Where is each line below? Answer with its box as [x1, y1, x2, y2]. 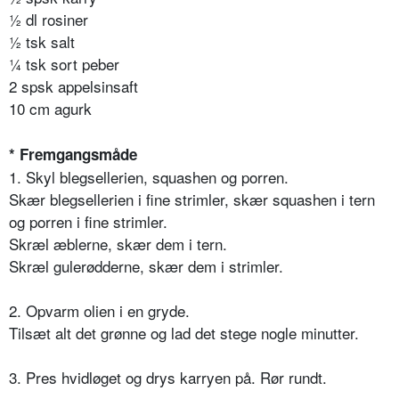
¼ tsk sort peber [9, 52, 119, 75]
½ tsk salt [9, 29, 75, 53]
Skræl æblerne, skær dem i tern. [9, 232, 227, 255]
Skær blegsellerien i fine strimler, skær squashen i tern [9, 187, 375, 210]
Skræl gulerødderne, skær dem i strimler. [9, 254, 283, 277]
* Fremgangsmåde [9, 142, 137, 165]
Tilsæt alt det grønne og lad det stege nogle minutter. [9, 321, 359, 344]
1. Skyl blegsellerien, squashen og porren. [9, 165, 289, 188]
